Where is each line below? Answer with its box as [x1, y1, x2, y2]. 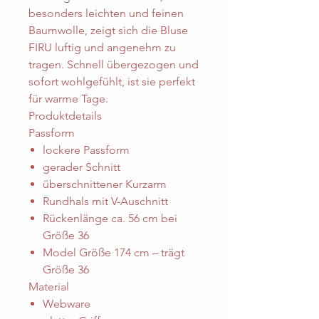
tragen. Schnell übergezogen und [28, 58, 199, 72]
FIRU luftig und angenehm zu [28, 41, 176, 55]
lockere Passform [43, 143, 130, 157]
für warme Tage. [28, 92, 108, 106]
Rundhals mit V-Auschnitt [43, 194, 168, 209]
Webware [43, 297, 90, 311]
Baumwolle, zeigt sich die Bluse [28, 23, 188, 38]
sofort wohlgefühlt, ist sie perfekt [28, 75, 195, 89]
